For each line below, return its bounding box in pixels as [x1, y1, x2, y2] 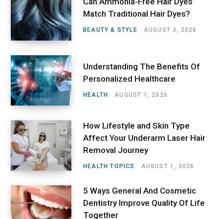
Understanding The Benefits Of [83, 62, 200, 72]
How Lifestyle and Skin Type [83, 120, 190, 131]
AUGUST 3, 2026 [143, 26, 197, 34]
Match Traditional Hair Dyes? [83, 9, 190, 19]
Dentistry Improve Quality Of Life [83, 197, 205, 208]
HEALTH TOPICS [83, 162, 135, 170]
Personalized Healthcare [83, 74, 175, 84]
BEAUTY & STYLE [83, 26, 137, 34]
